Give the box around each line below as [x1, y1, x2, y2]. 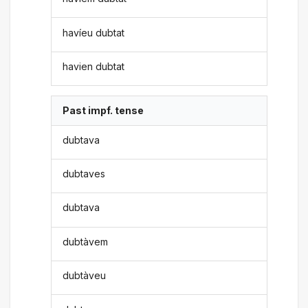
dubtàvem [63, 235, 109, 247]
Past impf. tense [63, 104, 144, 117]
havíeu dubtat [63, 26, 125, 38]
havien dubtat [63, 60, 125, 72]
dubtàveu [63, 269, 107, 282]
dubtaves [63, 168, 106, 180]
